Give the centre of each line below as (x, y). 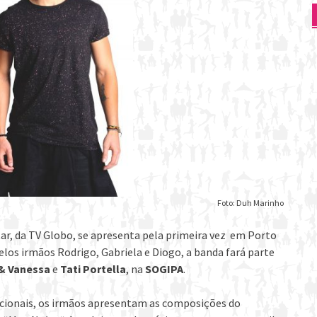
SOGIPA (164, 269)
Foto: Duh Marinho (250, 202)
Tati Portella (93, 269)
